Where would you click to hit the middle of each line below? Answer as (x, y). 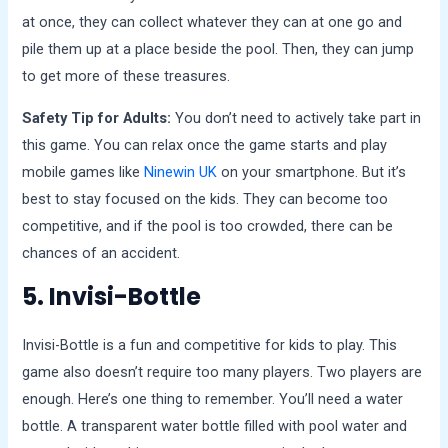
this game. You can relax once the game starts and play (205, 144)
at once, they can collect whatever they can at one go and (212, 22)
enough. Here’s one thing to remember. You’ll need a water (213, 399)
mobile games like (83, 171)
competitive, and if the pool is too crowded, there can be (208, 225)
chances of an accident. (103, 252)
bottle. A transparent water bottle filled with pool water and (215, 426)
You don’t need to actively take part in (298, 117)
